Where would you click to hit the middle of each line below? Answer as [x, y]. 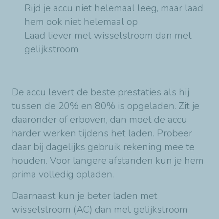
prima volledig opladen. [63, 174]
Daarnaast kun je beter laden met [85, 196]
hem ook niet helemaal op [81, 22]
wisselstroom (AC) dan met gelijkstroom [100, 209]
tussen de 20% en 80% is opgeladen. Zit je [106, 106]
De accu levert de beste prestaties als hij [100, 92]
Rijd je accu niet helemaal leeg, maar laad [114, 8]
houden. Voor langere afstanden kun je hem [108, 160]
